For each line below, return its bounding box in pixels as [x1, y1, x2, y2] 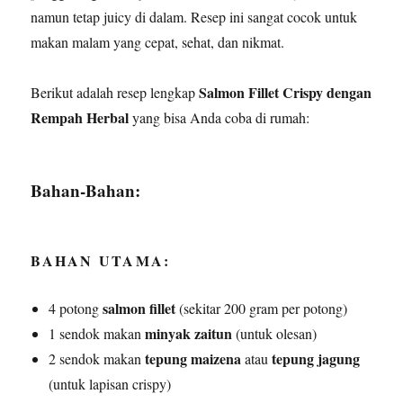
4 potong [49, 298, 103, 318]
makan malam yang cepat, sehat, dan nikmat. [31, 31, 285, 51]
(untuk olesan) [232, 323, 318, 343]
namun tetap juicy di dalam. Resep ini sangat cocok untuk [31, 6, 358, 26]
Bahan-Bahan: [31, 177, 141, 202]
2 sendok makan [49, 348, 146, 368]
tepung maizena [145, 347, 242, 369]
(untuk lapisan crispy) [49, 373, 172, 393]
